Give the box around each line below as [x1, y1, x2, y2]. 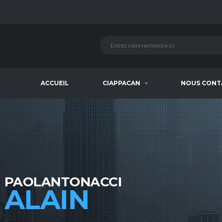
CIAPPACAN [102, 79, 140, 87]
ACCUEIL [41, 79, 69, 87]
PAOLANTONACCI [4, 174, 122, 190]
